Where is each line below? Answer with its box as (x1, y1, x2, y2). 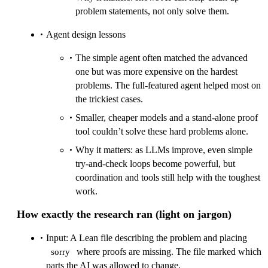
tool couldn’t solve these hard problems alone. (75, 126, 248, 137)
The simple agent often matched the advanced (75, 53, 248, 63)
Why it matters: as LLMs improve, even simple (75, 145, 252, 156)
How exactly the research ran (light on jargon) (17, 208, 232, 221)
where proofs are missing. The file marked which (74, 246, 261, 257)
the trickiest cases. (75, 94, 143, 105)
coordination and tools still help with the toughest (75, 172, 260, 183)
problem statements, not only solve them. (75, 6, 229, 17)
